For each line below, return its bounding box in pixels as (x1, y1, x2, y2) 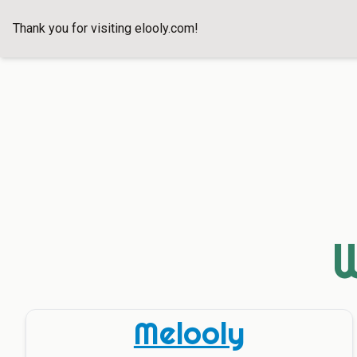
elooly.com (135, 21, 194, 36)
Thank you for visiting (13, 21, 131, 36)
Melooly (133, 314, 245, 352)
